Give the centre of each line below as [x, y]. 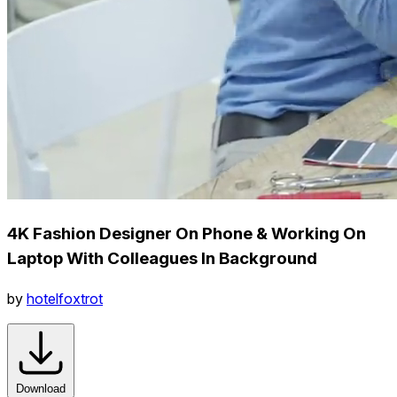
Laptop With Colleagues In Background [162, 258]
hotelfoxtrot [65, 298]
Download [41, 388]
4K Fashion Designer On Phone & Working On [187, 233]
